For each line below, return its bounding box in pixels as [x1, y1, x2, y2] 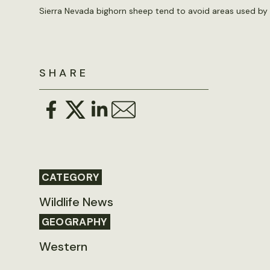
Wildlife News [39, 194, 113, 210]
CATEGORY [41, 171, 100, 184]
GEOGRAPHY [41, 215, 108, 229]
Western [39, 239, 87, 255]
